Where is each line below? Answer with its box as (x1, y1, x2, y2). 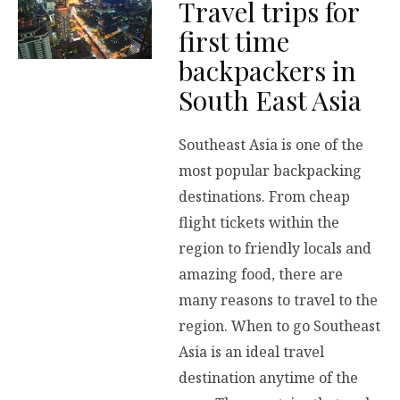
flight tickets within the (179, 212, 339, 232)
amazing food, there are (179, 264, 343, 284)
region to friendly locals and (179, 238, 371, 258)
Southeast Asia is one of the (179, 135, 363, 154)
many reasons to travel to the (179, 290, 378, 310)
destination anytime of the (179, 368, 358, 387)
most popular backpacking (179, 161, 362, 180)
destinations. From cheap (179, 187, 350, 206)
